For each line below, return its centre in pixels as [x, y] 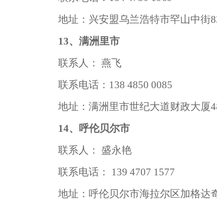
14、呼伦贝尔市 [94, 128]
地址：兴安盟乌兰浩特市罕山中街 [134, 19]
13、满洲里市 [89, 41]
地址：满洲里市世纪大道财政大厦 [134, 107]
